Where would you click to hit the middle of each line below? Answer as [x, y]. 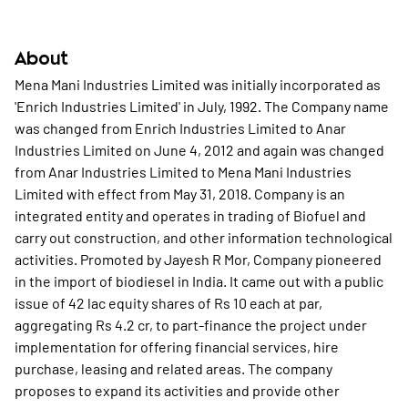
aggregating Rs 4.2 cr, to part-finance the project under [191, 325]
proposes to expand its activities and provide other [177, 390]
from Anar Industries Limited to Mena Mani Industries [183, 172]
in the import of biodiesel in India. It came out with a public [199, 281]
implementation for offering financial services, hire [177, 347]
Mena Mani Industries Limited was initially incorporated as [198, 84]
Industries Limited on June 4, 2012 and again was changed [199, 150]
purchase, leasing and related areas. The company [173, 368]
